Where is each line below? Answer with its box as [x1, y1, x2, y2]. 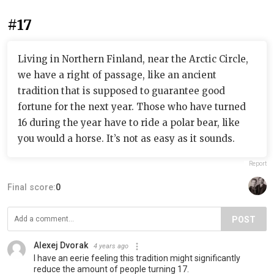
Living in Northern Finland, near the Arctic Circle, [18, 53, 248, 65]
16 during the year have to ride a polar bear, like [18, 116, 240, 128]
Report [249, 160, 267, 167]
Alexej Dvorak [34, 240, 88, 250]
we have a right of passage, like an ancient [18, 68, 217, 81]
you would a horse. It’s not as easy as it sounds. [18, 132, 235, 144]
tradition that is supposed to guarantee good [18, 84, 225, 97]
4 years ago [94, 242, 128, 250]
